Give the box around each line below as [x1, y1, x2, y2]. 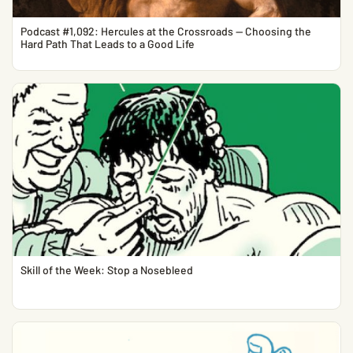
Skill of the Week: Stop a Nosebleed [20, 263, 193, 277]
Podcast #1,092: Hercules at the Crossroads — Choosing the [20, 24, 311, 38]
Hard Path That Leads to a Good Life [20, 36, 195, 50]
